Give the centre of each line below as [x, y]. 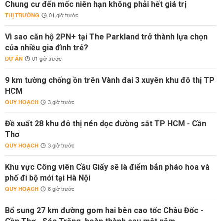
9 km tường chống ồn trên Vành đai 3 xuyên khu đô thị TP [110, 80]
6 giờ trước [61, 189]
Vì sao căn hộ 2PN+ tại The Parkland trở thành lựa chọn [106, 37]
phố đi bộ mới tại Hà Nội [48, 178]
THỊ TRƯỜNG [22, 16]
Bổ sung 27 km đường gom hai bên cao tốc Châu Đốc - [104, 210]
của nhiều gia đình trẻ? [47, 48]
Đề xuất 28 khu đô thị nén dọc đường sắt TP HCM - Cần [106, 124]
